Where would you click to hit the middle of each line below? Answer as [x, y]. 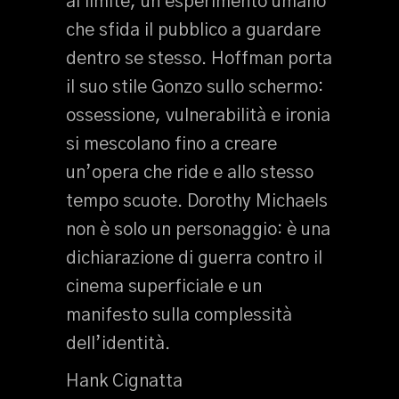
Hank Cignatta [124, 381]
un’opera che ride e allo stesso [190, 173]
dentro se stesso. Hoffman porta [199, 59]
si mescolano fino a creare [171, 144]
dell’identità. [118, 344]
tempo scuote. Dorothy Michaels [197, 201]
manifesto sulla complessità [179, 315]
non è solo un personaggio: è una [198, 230]
